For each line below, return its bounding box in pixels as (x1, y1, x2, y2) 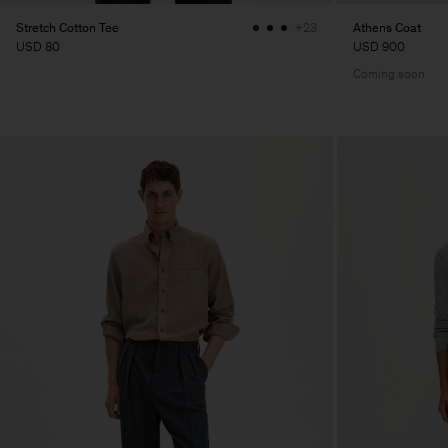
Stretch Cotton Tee (16, 20, 119, 35)
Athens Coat (353, 20, 421, 35)
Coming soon (353, 66, 425, 81)
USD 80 (16, 39, 60, 54)
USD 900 (353, 39, 405, 54)
